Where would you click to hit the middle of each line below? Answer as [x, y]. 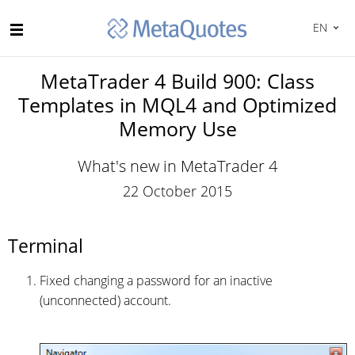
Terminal [46, 246]
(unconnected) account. [105, 300]
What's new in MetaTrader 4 [177, 166]
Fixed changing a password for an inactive [156, 281]
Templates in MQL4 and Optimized [177, 105]
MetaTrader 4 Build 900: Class [177, 81]
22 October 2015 [177, 191]
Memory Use [177, 128]
